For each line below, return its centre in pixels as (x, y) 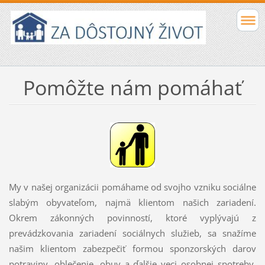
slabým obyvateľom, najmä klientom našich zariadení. (132, 203)
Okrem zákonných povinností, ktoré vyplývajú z (132, 218)
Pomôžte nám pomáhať (132, 87)
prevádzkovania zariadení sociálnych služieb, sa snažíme (132, 233)
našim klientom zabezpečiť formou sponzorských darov (132, 249)
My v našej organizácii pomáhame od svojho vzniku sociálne (132, 187)
